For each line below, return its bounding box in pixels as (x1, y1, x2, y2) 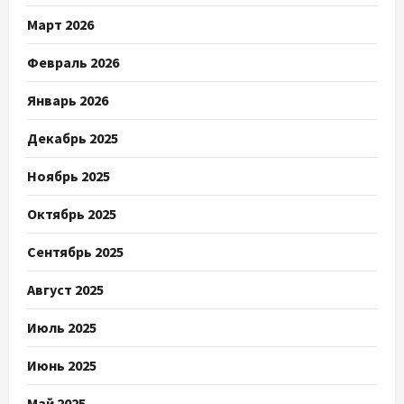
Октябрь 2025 (27, 205, 116, 224)
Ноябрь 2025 (27, 167, 110, 186)
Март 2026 (27, 15, 94, 34)
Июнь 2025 (27, 356, 96, 375)
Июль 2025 (27, 318, 96, 337)
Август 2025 (27, 280, 104, 299)
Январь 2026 (27, 91, 108, 110)
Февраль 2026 (27, 53, 119, 72)
